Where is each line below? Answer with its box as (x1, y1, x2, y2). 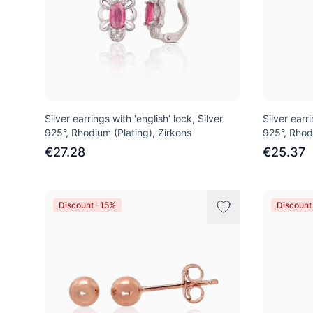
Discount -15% (59, 200, 116, 210)
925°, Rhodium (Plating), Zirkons (45, 126, 191, 138)
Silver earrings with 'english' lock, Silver (45, 112, 223, 124)
